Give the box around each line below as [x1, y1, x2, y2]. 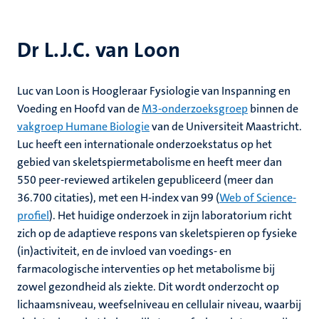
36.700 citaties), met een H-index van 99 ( [17, 190, 219, 205]
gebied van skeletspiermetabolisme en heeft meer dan [17, 155, 282, 169]
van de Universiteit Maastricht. [150, 119, 302, 134]
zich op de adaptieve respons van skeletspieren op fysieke [17, 226, 297, 241]
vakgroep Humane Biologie [17, 119, 150, 134]
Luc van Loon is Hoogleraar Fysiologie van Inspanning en [17, 83, 291, 98]
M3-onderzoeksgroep [142, 101, 248, 116]
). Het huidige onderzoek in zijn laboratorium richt [49, 208, 292, 223]
